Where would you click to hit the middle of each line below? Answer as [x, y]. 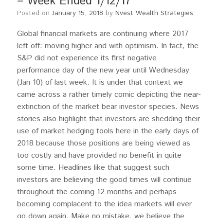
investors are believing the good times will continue [104, 180]
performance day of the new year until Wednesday [103, 70]
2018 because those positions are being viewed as [104, 143]
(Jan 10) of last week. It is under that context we [100, 82]
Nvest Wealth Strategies [154, 13]
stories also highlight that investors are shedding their [109, 119]
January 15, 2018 [78, 13]
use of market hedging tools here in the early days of [108, 131]
